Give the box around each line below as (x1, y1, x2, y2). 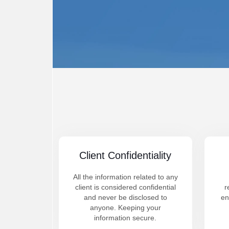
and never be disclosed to (83, 193, 167, 201)
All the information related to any (73, 173, 178, 181)
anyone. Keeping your (89, 203, 161, 212)
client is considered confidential (75, 183, 176, 191)
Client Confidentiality (79, 150, 172, 161)
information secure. (94, 214, 157, 222)
